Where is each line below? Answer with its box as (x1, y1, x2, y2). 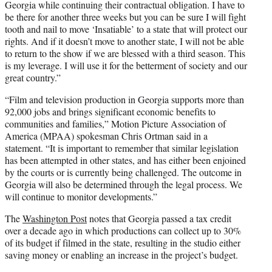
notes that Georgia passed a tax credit (87, 212, 231, 225)
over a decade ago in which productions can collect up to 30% (5, 224, 241, 237)
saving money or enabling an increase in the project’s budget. (5, 248, 238, 262)
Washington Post (22, 212, 87, 225)
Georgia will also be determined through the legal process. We (5, 178, 242, 191)
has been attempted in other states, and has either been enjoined (5, 154, 246, 167)
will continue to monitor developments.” (5, 190, 157, 203)
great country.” (5, 71, 61, 84)
